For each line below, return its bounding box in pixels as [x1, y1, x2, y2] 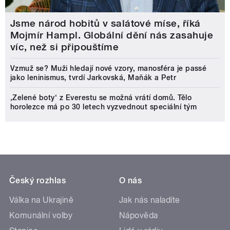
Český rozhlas [9, 176, 66, 186]
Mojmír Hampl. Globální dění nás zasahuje [10, 29, 214, 42]
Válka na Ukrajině [9, 195, 74, 205]
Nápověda [119, 210, 158, 221]
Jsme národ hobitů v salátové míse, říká [10, 17, 201, 30]
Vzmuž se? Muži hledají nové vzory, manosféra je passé [10, 64, 207, 73]
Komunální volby [9, 210, 73, 221]
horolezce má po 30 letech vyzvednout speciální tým [10, 103, 197, 111]
